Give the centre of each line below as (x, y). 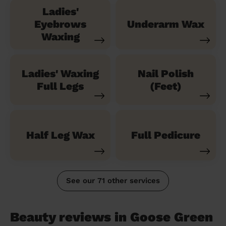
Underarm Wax (166, 24)
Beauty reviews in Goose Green (111, 217)
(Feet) (166, 86)
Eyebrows (60, 24)
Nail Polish (166, 73)
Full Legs (60, 86)
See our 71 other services (113, 180)
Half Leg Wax (60, 135)
